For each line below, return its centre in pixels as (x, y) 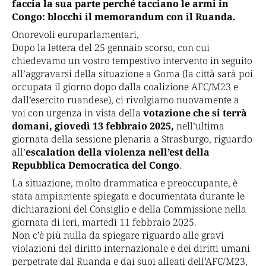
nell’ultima (199, 126)
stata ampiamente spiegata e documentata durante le (128, 196)
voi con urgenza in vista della (77, 113)
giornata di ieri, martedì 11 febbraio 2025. (104, 222)
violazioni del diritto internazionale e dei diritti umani (131, 248)
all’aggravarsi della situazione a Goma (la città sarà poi (132, 74)
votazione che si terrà (195, 113)
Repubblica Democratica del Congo (96, 165)
